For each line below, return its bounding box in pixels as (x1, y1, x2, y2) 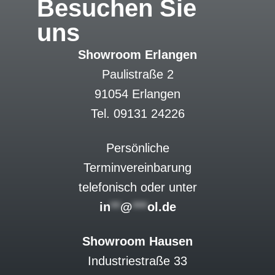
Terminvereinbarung (83, 161, 192, 174)
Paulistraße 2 (101, 68, 174, 81)
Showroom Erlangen (78, 48, 197, 61)
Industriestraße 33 (88, 254, 187, 268)
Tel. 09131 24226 (90, 107, 185, 120)
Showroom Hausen (82, 234, 193, 248)
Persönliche (106, 141, 169, 155)
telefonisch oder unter (78, 180, 197, 194)
